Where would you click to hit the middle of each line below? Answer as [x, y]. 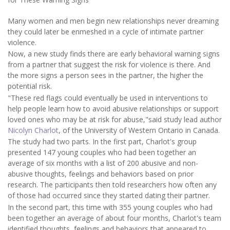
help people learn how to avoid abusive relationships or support [113, 108]
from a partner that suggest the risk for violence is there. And [109, 65]
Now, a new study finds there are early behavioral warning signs [114, 54]
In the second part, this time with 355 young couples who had [110, 207]
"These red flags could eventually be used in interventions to [108, 98]
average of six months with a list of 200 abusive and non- [103, 163]
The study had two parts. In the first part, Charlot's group [102, 142]
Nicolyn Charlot [33, 130]
